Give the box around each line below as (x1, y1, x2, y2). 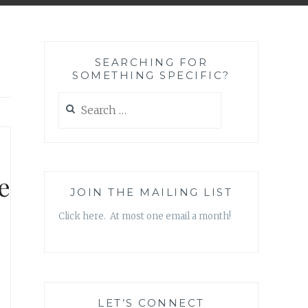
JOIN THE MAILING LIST (69, 186, 233, 199)
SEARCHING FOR (94, 56, 208, 69)
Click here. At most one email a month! (58, 210, 231, 223)
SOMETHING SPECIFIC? (72, 69, 230, 82)
